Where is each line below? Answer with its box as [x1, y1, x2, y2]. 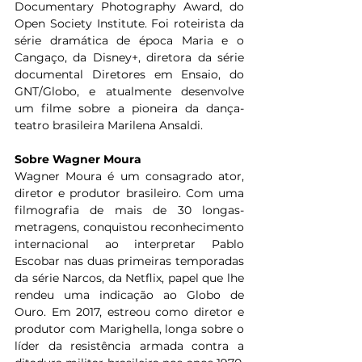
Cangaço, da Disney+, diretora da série [15, 50, 244, 65]
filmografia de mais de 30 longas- [15, 203, 244, 218]
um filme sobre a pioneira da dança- [15, 101, 244, 116]
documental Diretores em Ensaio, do [15, 67, 244, 82]
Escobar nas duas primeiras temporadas [15, 254, 244, 269]
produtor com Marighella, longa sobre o [15, 322, 244, 337]
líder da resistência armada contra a [15, 339, 244, 354]
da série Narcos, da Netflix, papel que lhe [15, 271, 244, 286]
